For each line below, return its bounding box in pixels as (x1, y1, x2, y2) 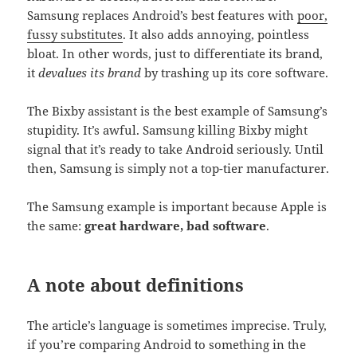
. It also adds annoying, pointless (123, 25, 310, 42)
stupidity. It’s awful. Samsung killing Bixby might (27, 121, 308, 138)
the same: (27, 217, 85, 233)
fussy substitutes (27, 25, 124, 42)
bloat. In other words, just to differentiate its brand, (27, 45, 324, 61)
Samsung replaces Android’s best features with (27, 6, 298, 23)
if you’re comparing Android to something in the (27, 335, 307, 352)
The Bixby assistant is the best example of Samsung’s (27, 102, 328, 119)
